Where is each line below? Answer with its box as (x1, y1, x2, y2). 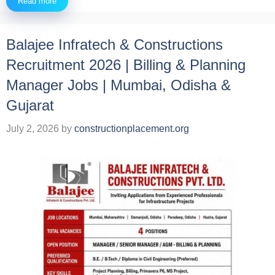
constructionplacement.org (74, 123, 189, 134)
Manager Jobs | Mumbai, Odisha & (6, 76, 231, 93)
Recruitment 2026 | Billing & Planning (6, 56, 246, 73)
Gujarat (6, 96, 54, 114)
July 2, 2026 (6, 123, 59, 134)
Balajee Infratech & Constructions (6, 36, 223, 53)
